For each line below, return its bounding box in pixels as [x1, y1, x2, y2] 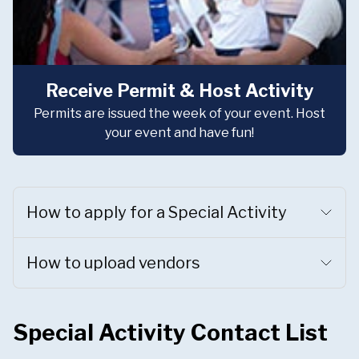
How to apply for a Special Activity [26, 203, 287, 222]
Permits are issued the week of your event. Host [34, 106, 325, 121]
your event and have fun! [105, 125, 254, 140]
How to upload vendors [26, 253, 200, 272]
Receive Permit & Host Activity [46, 80, 313, 101]
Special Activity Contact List [13, 319, 328, 346]
